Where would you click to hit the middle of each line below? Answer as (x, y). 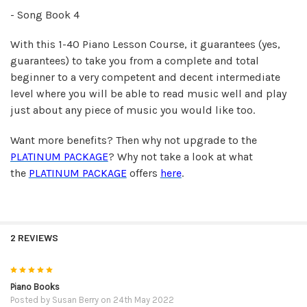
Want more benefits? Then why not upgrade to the (133, 140)
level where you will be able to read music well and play (148, 94)
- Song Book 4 (45, 14)
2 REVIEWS (34, 238)
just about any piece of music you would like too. (132, 110)
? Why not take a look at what (180, 156)
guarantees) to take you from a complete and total (134, 61)
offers (143, 173)
